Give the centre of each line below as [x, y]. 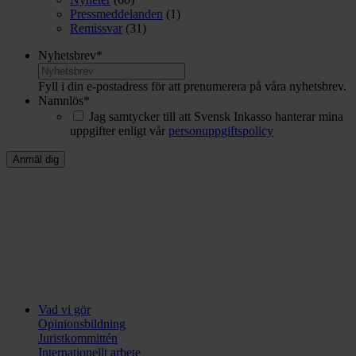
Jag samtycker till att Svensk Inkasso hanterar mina [216, 116]
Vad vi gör [64, 309]
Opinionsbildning [82, 323]
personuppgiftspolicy [221, 130]
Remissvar [96, 28]
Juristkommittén [78, 338]
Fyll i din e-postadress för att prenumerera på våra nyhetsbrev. [192, 86]
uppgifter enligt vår [119, 130]
